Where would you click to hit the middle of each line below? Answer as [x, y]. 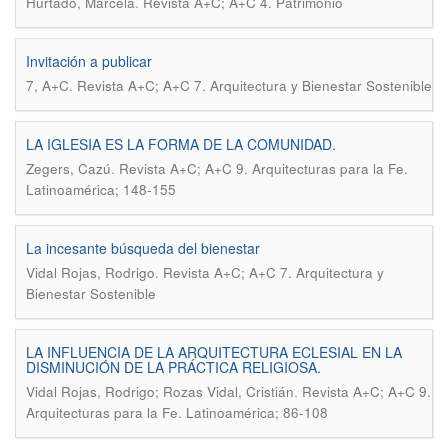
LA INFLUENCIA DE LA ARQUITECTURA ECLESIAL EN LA [214, 352]
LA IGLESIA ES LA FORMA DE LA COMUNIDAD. [181, 144]
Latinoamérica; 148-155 [101, 189]
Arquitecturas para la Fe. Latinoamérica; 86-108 [177, 412]
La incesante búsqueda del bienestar [143, 248]
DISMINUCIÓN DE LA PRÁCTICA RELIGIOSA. [173, 367]
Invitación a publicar [89, 61]
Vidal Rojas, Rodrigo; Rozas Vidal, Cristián [160, 391]
